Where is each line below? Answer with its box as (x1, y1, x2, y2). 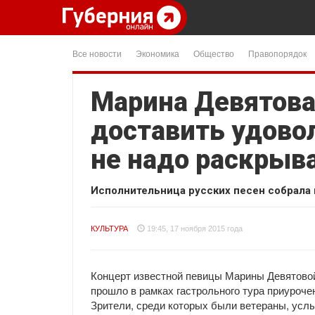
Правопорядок (248, 47, 307, 59)
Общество (193, 47, 234, 59)
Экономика (136, 47, 179, 59)
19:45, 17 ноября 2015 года (147, 224, 243, 233)
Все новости (72, 47, 122, 59)
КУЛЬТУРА (91, 224, 128, 233)
